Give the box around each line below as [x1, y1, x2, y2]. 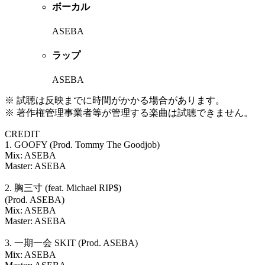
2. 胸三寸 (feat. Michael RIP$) [5, 182, 121, 193]
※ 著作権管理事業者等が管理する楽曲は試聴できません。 [5, 107, 253, 118]
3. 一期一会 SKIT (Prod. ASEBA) [5, 237, 138, 248]
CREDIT [5, 128, 40, 139]
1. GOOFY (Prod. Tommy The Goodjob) [5, 139, 160, 150]
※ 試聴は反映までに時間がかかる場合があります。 [5, 95, 225, 105]
